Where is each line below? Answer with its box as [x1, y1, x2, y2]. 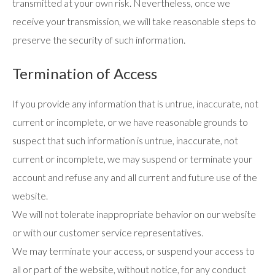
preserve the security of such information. [12, 34, 185, 45]
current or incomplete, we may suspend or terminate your [12, 153, 252, 165]
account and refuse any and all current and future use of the [12, 171, 257, 183]
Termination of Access [12, 64, 157, 82]
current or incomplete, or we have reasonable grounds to [12, 116, 248, 128]
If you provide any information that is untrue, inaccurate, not [12, 98, 258, 109]
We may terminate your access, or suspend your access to [12, 245, 255, 257]
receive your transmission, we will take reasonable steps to [12, 15, 256, 27]
